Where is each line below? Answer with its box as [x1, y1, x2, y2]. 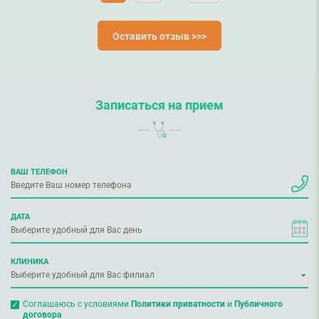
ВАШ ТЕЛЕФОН [11, 167, 68, 177]
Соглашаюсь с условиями [22, 299, 131, 310]
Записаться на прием [95, 98, 224, 113]
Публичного [234, 299, 283, 310]
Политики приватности [130, 299, 225, 310]
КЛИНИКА [11, 256, 48, 267]
